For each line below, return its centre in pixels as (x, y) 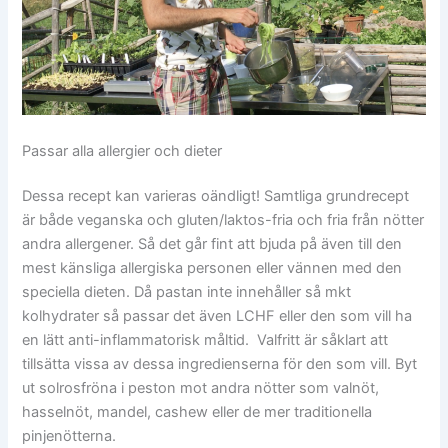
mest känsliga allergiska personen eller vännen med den (212, 268)
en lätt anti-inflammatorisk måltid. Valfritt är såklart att (205, 340)
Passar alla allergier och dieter (122, 150)
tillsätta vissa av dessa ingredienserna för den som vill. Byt (220, 364)
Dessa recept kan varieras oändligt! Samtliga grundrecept (216, 196)
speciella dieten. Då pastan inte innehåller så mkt (187, 292)
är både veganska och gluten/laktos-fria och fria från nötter (223, 220)
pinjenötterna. (69, 436)
